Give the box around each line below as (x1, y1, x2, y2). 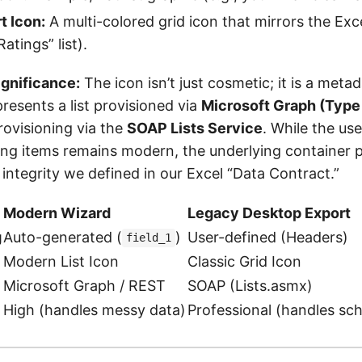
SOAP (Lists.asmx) (187, 276, 313, 294)
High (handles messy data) (3, 301, 186, 318)
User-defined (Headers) (187, 228, 348, 246)
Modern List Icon (3, 252, 119, 270)
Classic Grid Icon (187, 252, 301, 270)
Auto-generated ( (3, 228, 122, 246)
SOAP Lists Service (127, 119, 263, 137)
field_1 (125, 231, 171, 245)
